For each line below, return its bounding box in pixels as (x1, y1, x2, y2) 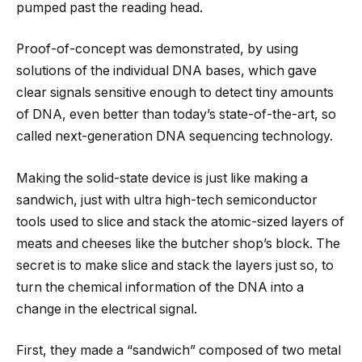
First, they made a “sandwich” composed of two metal (16, 343, 341, 359)
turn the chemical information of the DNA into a (16, 279, 304, 295)
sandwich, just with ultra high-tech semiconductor (16, 192, 318, 208)
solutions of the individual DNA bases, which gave (16, 63, 317, 79)
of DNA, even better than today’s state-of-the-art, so (16, 107, 336, 123)
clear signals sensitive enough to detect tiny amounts (16, 85, 334, 101)
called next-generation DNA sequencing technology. (16, 128, 333, 145)
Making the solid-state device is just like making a (16, 170, 308, 186)
